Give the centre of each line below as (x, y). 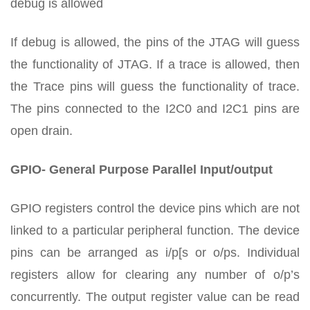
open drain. (42, 130)
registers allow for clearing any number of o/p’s (155, 274)
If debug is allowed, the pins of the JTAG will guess (155, 42)
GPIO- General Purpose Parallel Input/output (142, 169)
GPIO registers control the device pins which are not (155, 208)
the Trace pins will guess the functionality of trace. (155, 86)
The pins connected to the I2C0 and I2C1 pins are (155, 108)
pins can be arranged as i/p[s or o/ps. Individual (155, 252)
